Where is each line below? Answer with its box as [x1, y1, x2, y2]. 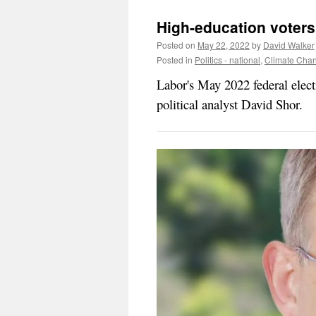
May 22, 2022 [197, 39, 250, 51]
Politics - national [195, 54, 260, 66]
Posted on [157, 39, 195, 51]
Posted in [157, 54, 193, 66]
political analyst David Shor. [157, 95, 303, 113]
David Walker [263, 39, 315, 51]
